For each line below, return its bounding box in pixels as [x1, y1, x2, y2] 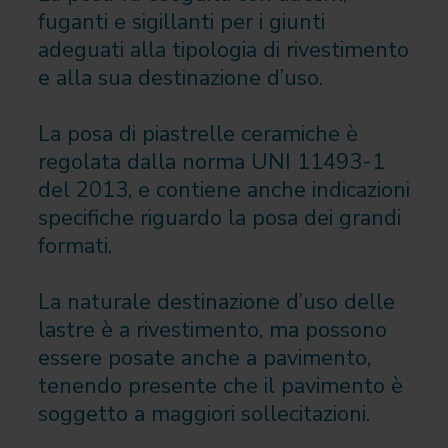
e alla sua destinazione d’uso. [37, 62, 323, 93]
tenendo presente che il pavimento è [37, 370, 403, 401]
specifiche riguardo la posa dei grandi [37, 202, 401, 233]
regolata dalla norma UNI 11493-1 [37, 146, 385, 177]
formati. [37, 230, 112, 261]
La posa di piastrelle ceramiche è [37, 118, 358, 149]
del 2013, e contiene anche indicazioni [37, 174, 410, 205]
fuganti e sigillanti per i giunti [37, 6, 325, 37]
